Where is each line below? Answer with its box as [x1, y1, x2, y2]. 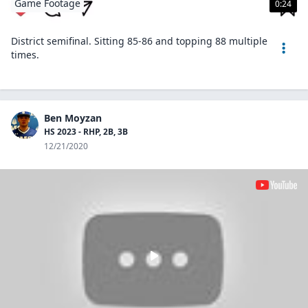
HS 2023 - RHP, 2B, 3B [44, 126, 128, 137]
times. [11, 48, 39, 61]
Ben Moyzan [44, 111, 102, 124]
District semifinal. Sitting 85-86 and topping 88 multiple [11, 34, 267, 47]
